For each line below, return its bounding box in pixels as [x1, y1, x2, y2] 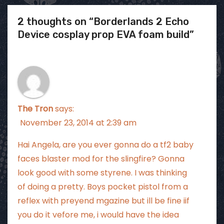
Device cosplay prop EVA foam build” [17, 28, 194, 40]
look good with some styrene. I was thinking [17, 166, 187, 178]
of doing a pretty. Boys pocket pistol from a [17, 180, 188, 192]
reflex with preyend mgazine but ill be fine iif [17, 194, 189, 206]
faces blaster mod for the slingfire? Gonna [17, 152, 184, 164]
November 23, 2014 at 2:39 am [20, 116, 136, 128]
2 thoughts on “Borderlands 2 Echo [17, 15, 189, 27]
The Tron [17, 102, 53, 114]
